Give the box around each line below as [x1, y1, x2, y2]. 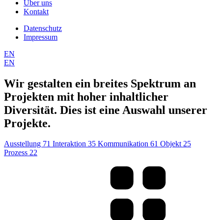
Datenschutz [24, 24, 62, 32]
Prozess [4, 148, 29, 157]
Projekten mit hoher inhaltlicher [4, 90, 168, 103]
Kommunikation [98, 139, 150, 148]
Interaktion [53, 139, 88, 148]
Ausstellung [4, 139, 43, 148]
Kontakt [24, 7, 49, 16]
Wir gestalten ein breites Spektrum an [4, 77, 196, 90]
